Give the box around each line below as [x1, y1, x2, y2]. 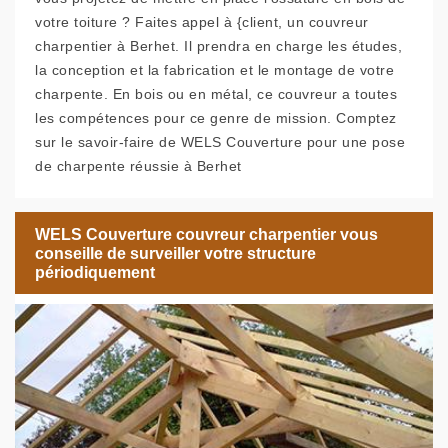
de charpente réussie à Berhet [35, 158, 242, 174]
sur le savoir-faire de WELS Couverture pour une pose [35, 134, 405, 150]
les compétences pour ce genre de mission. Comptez [35, 110, 397, 126]
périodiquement [35, 263, 155, 281]
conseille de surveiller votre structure [35, 244, 316, 262]
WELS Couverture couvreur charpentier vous [35, 225, 378, 243]
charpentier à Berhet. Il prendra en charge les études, [35, 38, 402, 54]
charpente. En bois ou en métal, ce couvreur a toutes [35, 86, 397, 102]
